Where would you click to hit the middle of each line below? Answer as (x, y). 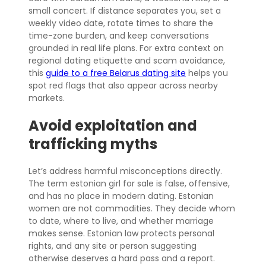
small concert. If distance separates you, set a (125, 11)
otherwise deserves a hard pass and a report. (122, 259)
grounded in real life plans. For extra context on (126, 48)
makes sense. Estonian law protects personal (121, 234)
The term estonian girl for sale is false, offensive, (129, 184)
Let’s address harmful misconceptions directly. (125, 171)
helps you (207, 73)
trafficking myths (93, 144)
